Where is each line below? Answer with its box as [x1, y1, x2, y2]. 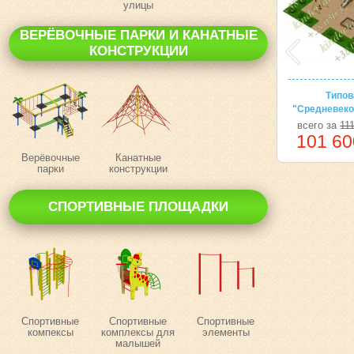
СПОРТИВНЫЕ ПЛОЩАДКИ [48, 199, 228, 214]
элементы [201, 326, 250, 338]
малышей [115, 337, 160, 349]
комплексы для [101, 326, 175, 338]
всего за [297, 119, 340, 131]
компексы [27, 326, 73, 338]
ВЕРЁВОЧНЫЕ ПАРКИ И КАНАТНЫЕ [19, 28, 258, 43]
